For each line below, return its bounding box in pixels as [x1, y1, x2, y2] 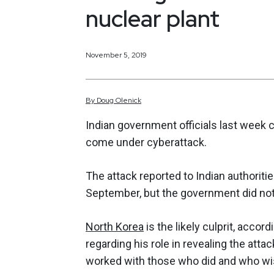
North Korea [86, 220, 144, 234]
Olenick [116, 95, 141, 106]
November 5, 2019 [86, 50, 147, 60]
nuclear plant [86, 2, 220, 34]
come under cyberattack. [86, 136, 207, 149]
